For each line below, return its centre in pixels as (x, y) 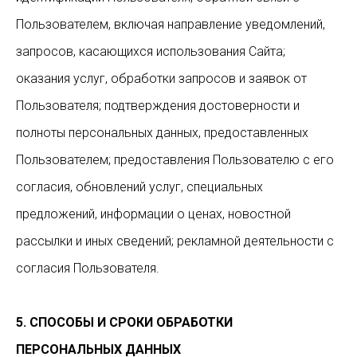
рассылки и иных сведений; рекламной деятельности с (175, 241)
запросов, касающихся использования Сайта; (151, 51)
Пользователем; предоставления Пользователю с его (175, 160)
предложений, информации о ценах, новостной (153, 214)
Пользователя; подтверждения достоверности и (158, 106)
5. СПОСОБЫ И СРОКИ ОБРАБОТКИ (124, 322)
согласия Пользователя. (88, 268)
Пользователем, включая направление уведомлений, (171, 24)
